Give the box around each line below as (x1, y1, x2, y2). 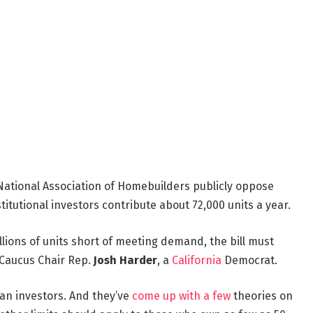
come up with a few (131, 289, 231, 303)
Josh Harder (93, 253, 157, 267)
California (171, 253, 221, 267)
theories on (230, 289, 293, 303)
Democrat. (221, 253, 277, 267)
